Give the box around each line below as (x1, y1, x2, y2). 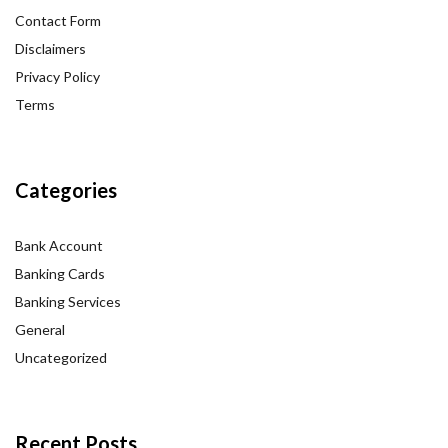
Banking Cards (15, 264, 105, 282)
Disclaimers (15, 39, 86, 57)
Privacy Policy (15, 67, 100, 85)
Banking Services (15, 292, 121, 310)
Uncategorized (15, 348, 107, 366)
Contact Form (15, 11, 101, 29)
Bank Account (15, 236, 103, 254)
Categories (15, 177, 117, 202)
